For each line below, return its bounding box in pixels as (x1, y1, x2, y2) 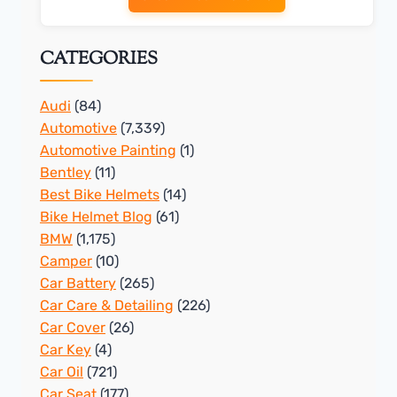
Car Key (40, 341, 91, 359)
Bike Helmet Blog (40, 208, 152, 226)
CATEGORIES (40, 47, 158, 74)
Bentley (40, 164, 91, 182)
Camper (40, 253, 92, 270)
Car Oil (40, 363, 83, 381)
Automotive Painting (40, 142, 176, 160)
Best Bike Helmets (40, 186, 160, 204)
